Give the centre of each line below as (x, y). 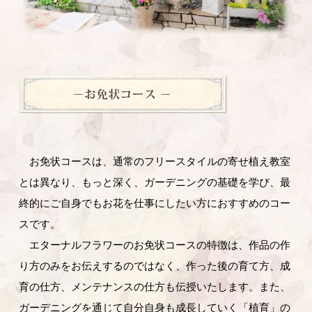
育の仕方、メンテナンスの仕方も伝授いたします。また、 (155, 286)
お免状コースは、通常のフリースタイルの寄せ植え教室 (155, 161)
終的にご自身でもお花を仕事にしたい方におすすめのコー (155, 203)
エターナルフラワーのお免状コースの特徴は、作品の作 (155, 244)
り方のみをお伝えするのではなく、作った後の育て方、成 (155, 265)
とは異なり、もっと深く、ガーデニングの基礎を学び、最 (155, 182)
